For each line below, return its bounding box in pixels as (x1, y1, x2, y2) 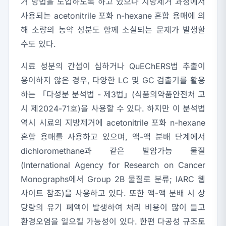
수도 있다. (21, 39, 56, 49)
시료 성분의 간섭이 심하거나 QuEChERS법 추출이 (21, 61, 205, 72)
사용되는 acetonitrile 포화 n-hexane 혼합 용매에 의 (21, 11, 205, 21)
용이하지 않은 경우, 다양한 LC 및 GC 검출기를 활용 (21, 75, 205, 86)
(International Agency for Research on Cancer (21, 160, 205, 171)
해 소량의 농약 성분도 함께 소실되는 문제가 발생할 (21, 25, 205, 35)
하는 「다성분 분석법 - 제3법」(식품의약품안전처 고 (21, 89, 205, 100)
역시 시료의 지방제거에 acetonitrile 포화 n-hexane (21, 118, 205, 128)
